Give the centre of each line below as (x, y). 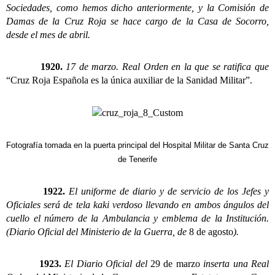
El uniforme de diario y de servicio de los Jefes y (167, 191)
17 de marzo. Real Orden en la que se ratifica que (166, 66)
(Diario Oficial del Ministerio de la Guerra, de (98, 231)
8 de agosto (211, 231)
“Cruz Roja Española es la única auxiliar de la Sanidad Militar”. (129, 80)
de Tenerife (137, 159)
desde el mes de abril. (48, 34)
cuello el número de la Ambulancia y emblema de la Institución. (137, 218)
